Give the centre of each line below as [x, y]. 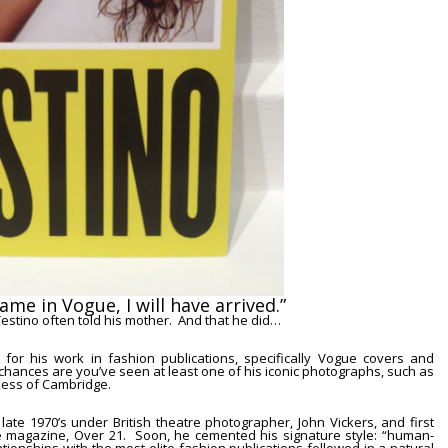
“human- [408, 435]
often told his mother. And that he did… [160, 320]
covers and [395, 358]
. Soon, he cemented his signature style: [252, 435]
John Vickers [336, 422]
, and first [404, 422]
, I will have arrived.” [203, 305]
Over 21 [98, 435]
